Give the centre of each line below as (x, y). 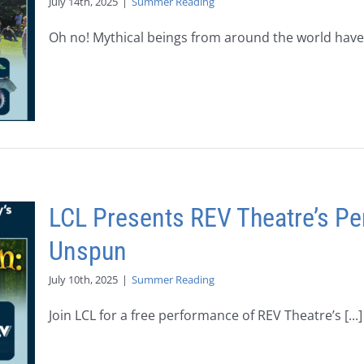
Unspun (88, 251)
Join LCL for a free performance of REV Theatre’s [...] (206, 315)
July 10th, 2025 (83, 279)
